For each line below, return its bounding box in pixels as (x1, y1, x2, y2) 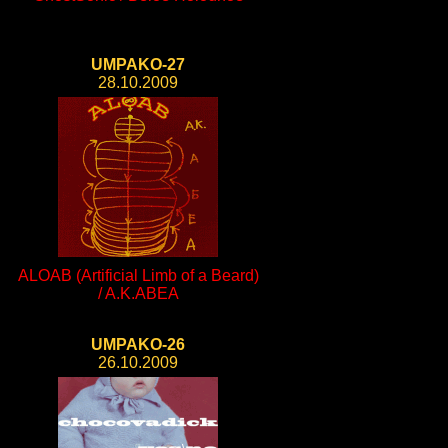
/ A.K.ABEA (97, 285, 179, 302)
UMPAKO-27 (91, 56, 185, 73)
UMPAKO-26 (91, 336, 185, 353)
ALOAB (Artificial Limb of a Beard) (17, 267, 259, 284)
